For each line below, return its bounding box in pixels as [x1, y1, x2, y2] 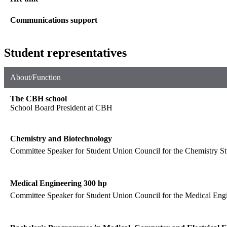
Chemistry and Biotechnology [10, 134, 112, 143]
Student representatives [4, 46, 127, 59]
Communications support [10, 15, 97, 24]
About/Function [10, 72, 61, 82]
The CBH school [10, 94, 67, 103]
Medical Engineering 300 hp [10, 178, 107, 187]
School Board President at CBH [10, 103, 112, 112]
